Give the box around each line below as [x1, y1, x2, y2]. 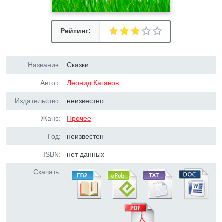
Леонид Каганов [67, 79, 119, 87]
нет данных [67, 150, 105, 158]
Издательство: [15, 97, 61, 105]
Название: [28, 61, 61, 69]
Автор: [40, 79, 61, 87]
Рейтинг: [60, 27, 91, 35]
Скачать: [33, 168, 61, 176]
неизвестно [67, 97, 104, 105]
